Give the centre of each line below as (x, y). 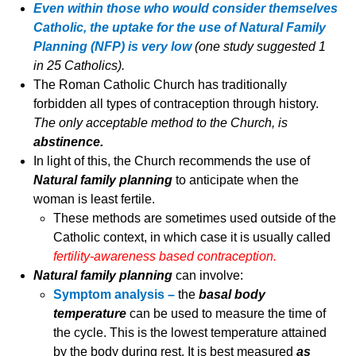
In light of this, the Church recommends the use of (172, 161)
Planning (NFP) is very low (114, 47)
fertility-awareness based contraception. (165, 257)
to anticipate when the (238, 180)
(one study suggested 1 (261, 47)
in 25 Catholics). (79, 66)
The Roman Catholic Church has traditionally (161, 85)
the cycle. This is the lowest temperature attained (190, 333)
